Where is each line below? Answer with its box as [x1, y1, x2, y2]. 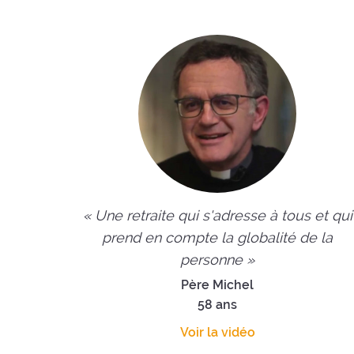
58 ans [198, 297, 238, 313]
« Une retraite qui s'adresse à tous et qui [82, 207, 352, 224]
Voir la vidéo [179, 325, 255, 341]
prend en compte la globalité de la [102, 229, 333, 247]
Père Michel [181, 277, 254, 293]
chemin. [158, 17, 199, 31]
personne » [180, 251, 255, 269]
